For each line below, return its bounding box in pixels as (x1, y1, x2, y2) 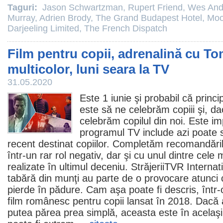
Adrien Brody (39, 13, 91, 23)
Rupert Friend (128, 2, 183, 12)
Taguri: (7, 2, 40, 12)
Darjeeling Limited (7, 23, 79, 33)
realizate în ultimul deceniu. (7, 161, 131, 172)
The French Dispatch (84, 23, 167, 33)
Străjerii (131, 161, 164, 172)
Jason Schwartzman (42, 2, 123, 12)
